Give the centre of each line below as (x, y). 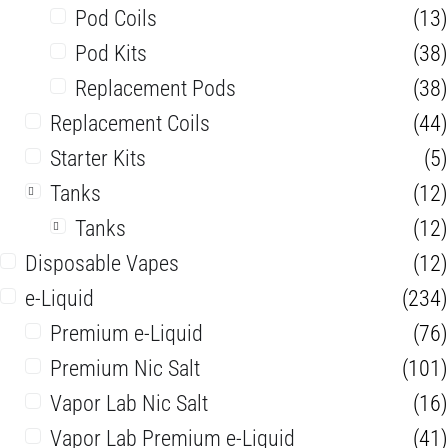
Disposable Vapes (102, 264)
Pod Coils (116, 19)
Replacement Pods (155, 89)
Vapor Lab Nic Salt (129, 404)
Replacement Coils (130, 124)
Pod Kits (111, 54)
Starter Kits (98, 159)
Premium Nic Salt (125, 369)
